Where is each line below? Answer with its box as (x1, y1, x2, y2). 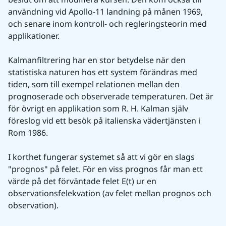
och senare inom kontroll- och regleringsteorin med (8, 18, 207, 29)
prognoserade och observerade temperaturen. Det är (8, 91, 213, 102)
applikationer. (8, 30, 60, 41)
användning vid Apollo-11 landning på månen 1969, (8, 6, 203, 17)
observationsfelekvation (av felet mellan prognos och (8, 188, 211, 199)
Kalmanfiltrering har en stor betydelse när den (8, 54, 186, 66)
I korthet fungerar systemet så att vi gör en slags (8, 151, 195, 162)
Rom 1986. (8, 127, 48, 138)
